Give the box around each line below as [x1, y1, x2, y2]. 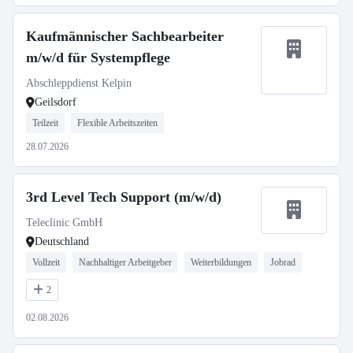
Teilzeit [32, 117, 58, 128]
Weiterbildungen [191, 257, 251, 268]
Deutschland [35, 236, 89, 247]
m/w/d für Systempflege [26, 50, 170, 65]
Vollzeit [32, 257, 60, 268]
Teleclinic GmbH [26, 217, 102, 229]
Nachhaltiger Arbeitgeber [79, 257, 172, 268]
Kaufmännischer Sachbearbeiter [26, 28, 224, 44]
